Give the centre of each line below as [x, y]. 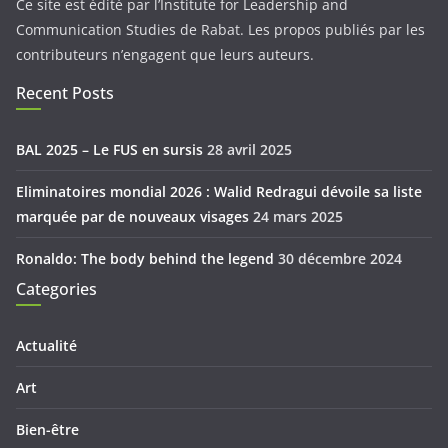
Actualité [46, 345]
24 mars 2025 [298, 216]
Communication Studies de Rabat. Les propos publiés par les [220, 29]
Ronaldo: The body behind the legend [145, 258]
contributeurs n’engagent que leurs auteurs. [165, 54]
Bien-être [47, 429]
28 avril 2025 [249, 149]
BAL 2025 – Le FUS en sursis [109, 149]
